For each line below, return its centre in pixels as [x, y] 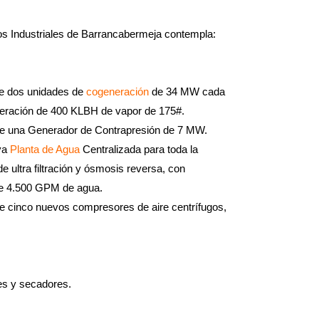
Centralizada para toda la [139, 149]
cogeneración [117, 91]
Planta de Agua [45, 149]
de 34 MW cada [187, 91]
